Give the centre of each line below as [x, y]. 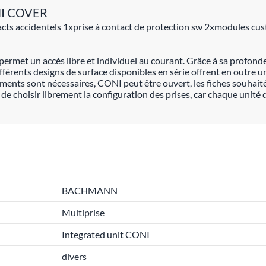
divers [74, 256]
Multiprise [83, 212]
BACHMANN [90, 190]
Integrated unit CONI [106, 234]
